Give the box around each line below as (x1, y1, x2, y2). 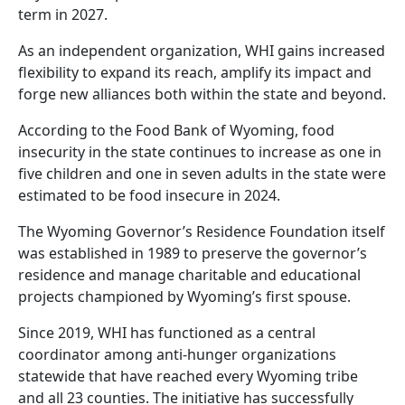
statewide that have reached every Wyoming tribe (18, 365, 358, 386)
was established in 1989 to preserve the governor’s (18, 242, 367, 263)
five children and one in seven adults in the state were (18, 163, 386, 184)
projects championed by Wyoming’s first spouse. (18, 286, 351, 306)
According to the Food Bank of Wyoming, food (18, 119, 334, 140)
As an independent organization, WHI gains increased (18, 40, 385, 61)
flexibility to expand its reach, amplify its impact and (18, 61, 372, 82)
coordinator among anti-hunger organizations (18, 344, 336, 364)
